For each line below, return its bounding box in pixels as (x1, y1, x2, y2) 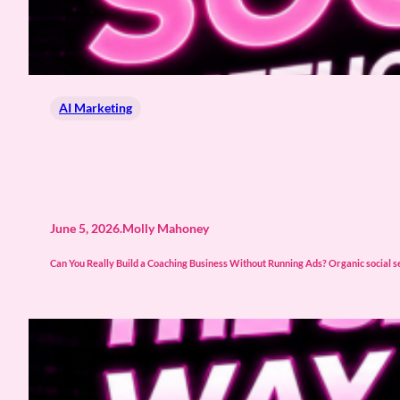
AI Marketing (59, 99, 132, 115)
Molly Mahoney (122, 220, 209, 236)
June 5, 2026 (50, 220, 120, 236)
